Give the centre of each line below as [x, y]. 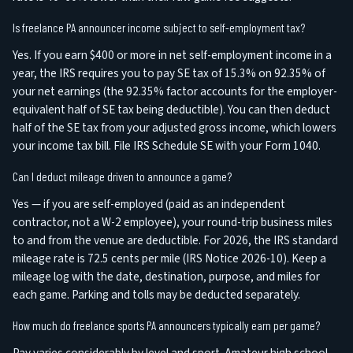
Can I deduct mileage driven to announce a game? [122, 177]
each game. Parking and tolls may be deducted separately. [156, 295]
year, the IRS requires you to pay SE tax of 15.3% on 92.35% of [169, 74]
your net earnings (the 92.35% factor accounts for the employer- [175, 92]
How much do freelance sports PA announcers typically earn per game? [166, 326]
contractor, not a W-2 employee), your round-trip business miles [173, 223]
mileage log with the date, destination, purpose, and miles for [166, 277]
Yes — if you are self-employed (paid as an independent [149, 204]
